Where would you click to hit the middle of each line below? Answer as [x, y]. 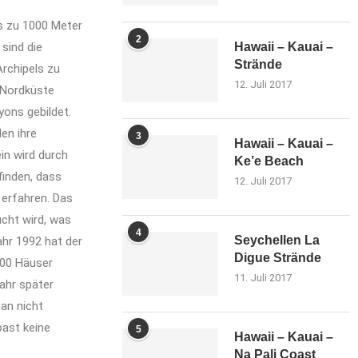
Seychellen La [277, 240]
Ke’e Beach [269, 161]
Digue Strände [278, 258]
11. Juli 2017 [263, 278]
